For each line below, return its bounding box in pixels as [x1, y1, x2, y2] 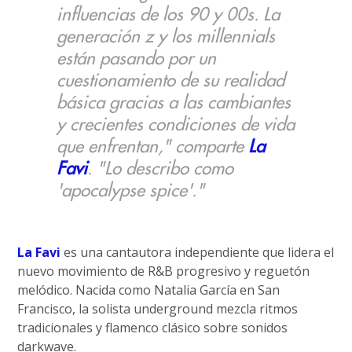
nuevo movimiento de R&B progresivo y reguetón [17, 262, 310, 280]
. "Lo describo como [87, 159, 234, 178]
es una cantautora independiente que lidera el [60, 244, 335, 261]
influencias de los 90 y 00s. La [57, 5, 280, 24]
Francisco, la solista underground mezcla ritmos [17, 300, 299, 317]
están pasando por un [57, 49, 217, 68]
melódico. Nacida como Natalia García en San [17, 281, 280, 299]
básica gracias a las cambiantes [57, 93, 291, 112]
